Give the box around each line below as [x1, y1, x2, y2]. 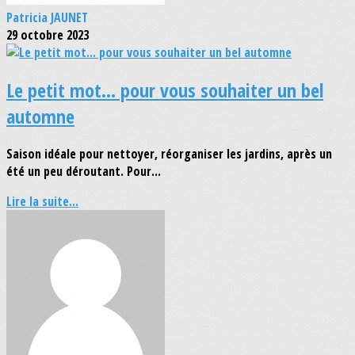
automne [6, 102, 74, 129]
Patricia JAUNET [6, 8, 88, 26]
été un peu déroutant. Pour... [6, 162, 161, 180]
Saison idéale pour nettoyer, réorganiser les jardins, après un [6, 144, 332, 162]
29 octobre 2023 [6, 25, 89, 44]
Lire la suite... [6, 192, 78, 210]
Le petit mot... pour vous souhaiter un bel [6, 76, 323, 103]
